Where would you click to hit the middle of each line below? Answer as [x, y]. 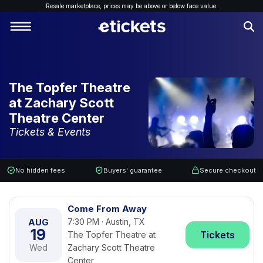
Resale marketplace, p [76, 6]
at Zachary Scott [61, 103]
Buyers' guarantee [132, 170]
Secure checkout [228, 170]
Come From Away [107, 209]
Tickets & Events [50, 132]
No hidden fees [40, 170]
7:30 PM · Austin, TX [106, 222]
